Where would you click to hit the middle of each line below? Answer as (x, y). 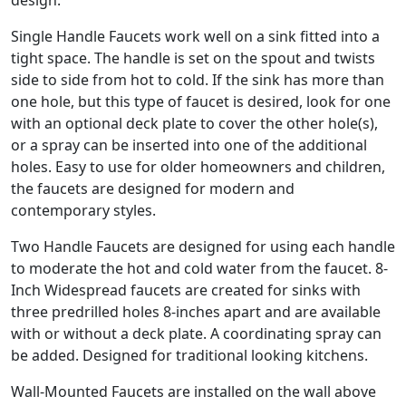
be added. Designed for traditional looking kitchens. (189, 356)
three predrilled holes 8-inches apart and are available (196, 312)
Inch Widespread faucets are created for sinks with (186, 290)
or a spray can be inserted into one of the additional (189, 145)
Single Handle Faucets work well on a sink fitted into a (195, 37)
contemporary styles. (83, 211)
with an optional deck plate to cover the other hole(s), (194, 124)
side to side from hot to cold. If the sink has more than (198, 80)
